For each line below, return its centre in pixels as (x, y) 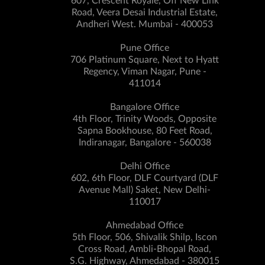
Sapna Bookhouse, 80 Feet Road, (145, 131)
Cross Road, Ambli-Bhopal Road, (145, 249)
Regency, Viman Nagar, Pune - (145, 72)
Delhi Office (145, 166)
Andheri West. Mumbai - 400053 (145, 24)
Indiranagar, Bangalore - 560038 (145, 143)
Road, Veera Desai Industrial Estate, (145, 12)
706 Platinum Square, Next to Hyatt (145, 60)
